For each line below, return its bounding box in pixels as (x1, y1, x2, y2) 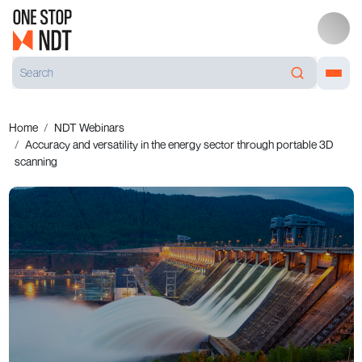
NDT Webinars (53, 120, 124, 134)
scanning (14, 154, 57, 168)
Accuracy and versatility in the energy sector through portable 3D (24, 137, 334, 151)
